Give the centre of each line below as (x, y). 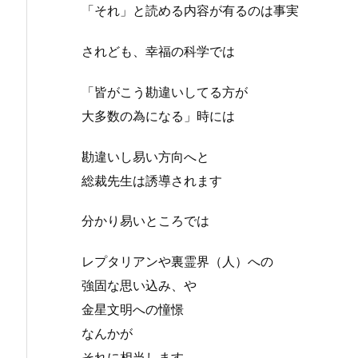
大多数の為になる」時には (158, 115)
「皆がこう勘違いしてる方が (165, 91)
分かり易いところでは (145, 221)
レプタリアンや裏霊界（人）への (177, 262)
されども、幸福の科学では (158, 51)
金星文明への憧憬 (133, 310)
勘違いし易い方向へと (145, 156)
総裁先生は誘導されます (152, 180)
